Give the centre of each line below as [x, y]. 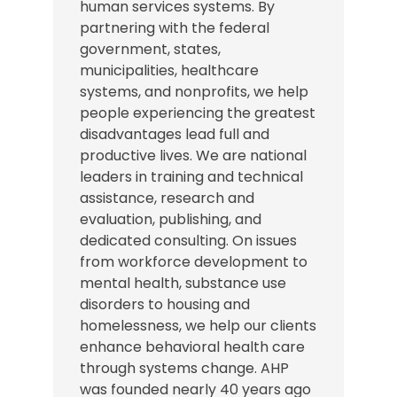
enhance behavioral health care [192, 347]
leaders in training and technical [191, 177]
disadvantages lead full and [175, 134]
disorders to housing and [165, 304]
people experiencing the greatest [198, 113]
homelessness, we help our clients [198, 326]
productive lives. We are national [193, 156]
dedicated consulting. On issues [188, 241]
